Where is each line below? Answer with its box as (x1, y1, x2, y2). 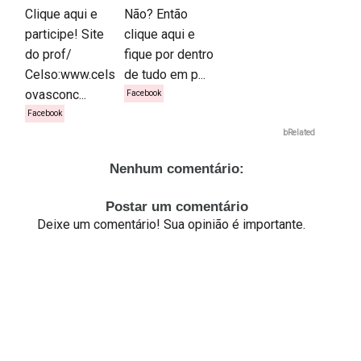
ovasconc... (25, 86, 87, 102)
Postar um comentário (105, 198, 248, 214)
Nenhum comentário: (109, 160, 244, 176)
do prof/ (25, 46, 73, 62)
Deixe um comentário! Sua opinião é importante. (37, 216, 306, 232)
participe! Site (25, 26, 105, 42)
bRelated (282, 127, 315, 137)
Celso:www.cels (25, 66, 116, 82)
